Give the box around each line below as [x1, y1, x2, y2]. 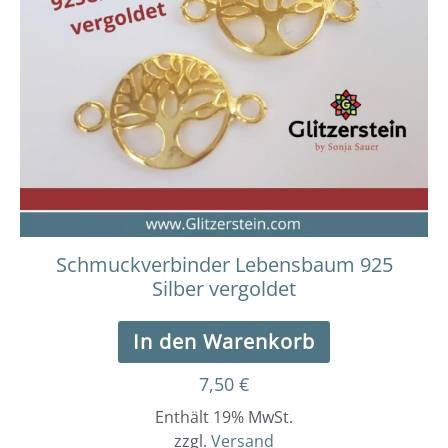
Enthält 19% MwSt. [155, 406, 293, 429]
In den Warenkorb [133, 328, 315, 356]
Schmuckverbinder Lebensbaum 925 [55, 251, 393, 279]
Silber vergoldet [152, 275, 296, 303]
